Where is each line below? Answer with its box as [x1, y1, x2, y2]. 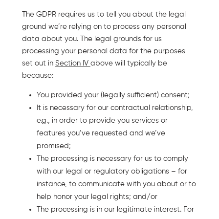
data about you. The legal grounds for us [22, 35, 162, 43]
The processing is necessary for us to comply [36, 154, 188, 162]
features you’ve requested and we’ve [36, 129, 165, 137]
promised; [36, 142, 71, 150]
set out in [22, 59, 55, 67]
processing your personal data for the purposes [22, 47, 185, 55]
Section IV [55, 59, 90, 67]
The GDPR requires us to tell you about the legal [22, 10, 186, 18]
